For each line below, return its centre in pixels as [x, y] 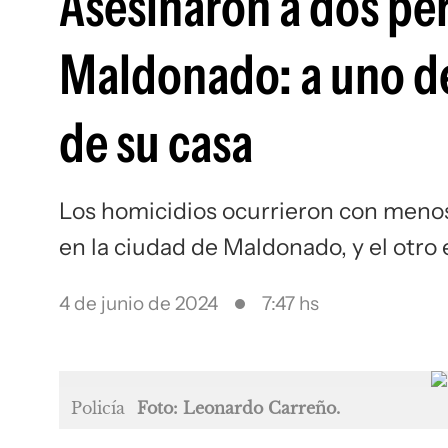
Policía [98, 408]
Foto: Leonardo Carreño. [238, 408]
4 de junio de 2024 [138, 303]
